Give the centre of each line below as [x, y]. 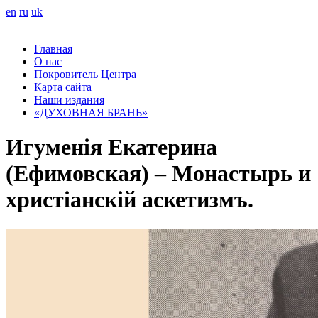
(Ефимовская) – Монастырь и [158, 174]
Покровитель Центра [85, 74]
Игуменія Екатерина [111, 147]
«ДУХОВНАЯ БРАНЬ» [91, 113]
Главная [53, 49]
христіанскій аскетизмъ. [130, 200]
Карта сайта [63, 87]
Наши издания [69, 100]
